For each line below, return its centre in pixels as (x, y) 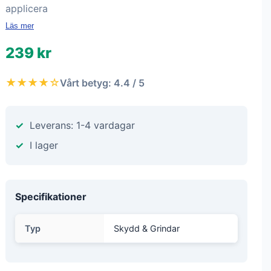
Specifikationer (51, 197)
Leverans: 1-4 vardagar (82, 125)
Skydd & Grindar (147, 228)
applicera (27, 8)
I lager (44, 145)
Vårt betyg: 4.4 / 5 (102, 83)
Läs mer (20, 26)
